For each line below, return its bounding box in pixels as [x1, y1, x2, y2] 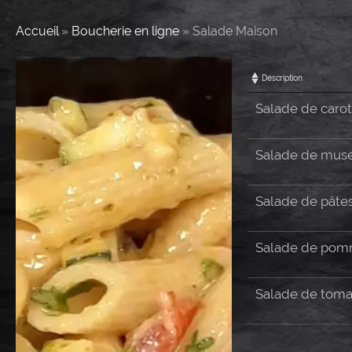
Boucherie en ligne [71, 24, 179, 38]
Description [262, 74, 302, 82]
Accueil [16, 24, 58, 38]
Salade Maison [192, 24, 277, 38]
